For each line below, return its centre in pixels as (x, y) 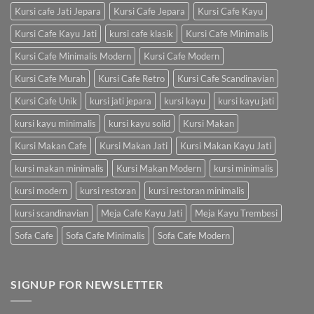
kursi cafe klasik (141, 33)
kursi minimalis (244, 168)
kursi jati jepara (121, 101)
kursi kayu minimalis (55, 123)
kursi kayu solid (139, 123)
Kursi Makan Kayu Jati (226, 145)
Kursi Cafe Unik (46, 101)
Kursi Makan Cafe (51, 145)
